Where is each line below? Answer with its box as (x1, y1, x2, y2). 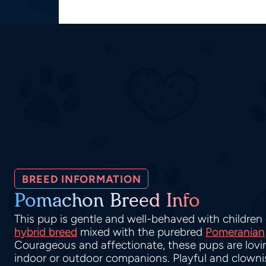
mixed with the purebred (77, 225, 205, 239)
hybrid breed (14, 225, 77, 239)
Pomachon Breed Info (14, 189, 200, 212)
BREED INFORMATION (22, 173, 141, 186)
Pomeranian (205, 225, 265, 239)
